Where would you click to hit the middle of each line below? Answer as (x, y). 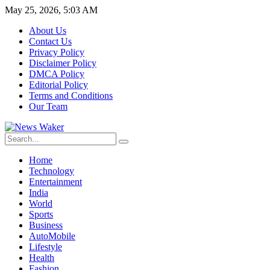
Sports (41, 214)
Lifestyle (46, 247)
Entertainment (55, 182)
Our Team (48, 106)
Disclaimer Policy (63, 63)
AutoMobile (52, 236)
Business (46, 225)
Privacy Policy (57, 52)
